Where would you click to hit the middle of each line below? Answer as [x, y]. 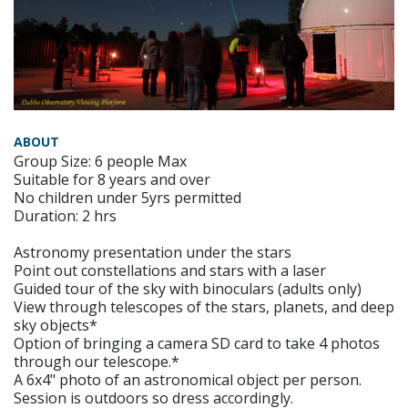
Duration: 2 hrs [65, 215]
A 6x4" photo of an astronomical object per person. [188, 379]
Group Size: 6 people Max [100, 161]
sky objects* [56, 325]
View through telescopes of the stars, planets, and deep [204, 306]
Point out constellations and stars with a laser [170, 270]
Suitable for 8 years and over [112, 179]
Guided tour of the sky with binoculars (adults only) [188, 288]
